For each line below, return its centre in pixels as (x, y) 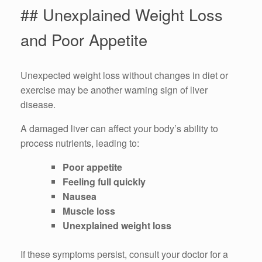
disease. (38, 104)
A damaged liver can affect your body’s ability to (119, 128)
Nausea (80, 196)
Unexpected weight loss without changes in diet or (124, 75)
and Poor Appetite (84, 39)
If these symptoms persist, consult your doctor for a (124, 254)
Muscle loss (89, 211)
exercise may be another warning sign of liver (114, 89)
